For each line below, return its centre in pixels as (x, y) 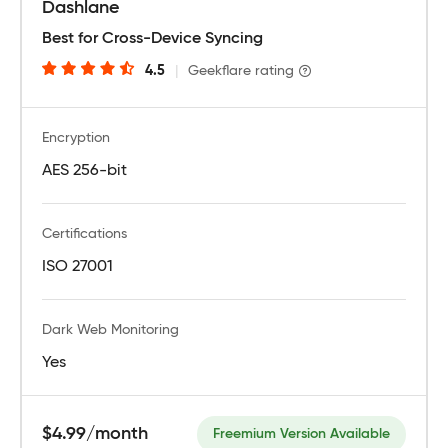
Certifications (84, 233)
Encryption (76, 137)
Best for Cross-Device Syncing (152, 38)
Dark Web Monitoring (110, 329)
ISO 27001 (77, 266)
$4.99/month (95, 433)
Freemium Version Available (301, 433)
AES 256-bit (84, 170)
